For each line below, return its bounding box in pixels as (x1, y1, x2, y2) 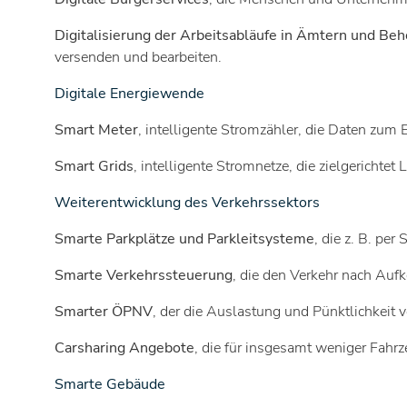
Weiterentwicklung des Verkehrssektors (55, 192, 320, 213)
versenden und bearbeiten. (55, 46, 222, 67)
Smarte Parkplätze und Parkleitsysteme (55, 228, 314, 249)
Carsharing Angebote (55, 337, 194, 358)
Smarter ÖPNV (55, 301, 153, 322)
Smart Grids (55, 155, 134, 176)
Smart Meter (55, 119, 138, 140)
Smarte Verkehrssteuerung (55, 264, 233, 285)
